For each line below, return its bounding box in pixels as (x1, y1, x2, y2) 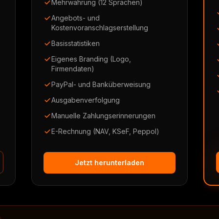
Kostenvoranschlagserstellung (51, 23, 148, 32)
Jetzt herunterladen (75, 158, 144, 167)
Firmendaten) (51, 65, 94, 73)
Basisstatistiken (51, 39, 100, 47)
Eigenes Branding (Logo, (51, 55, 131, 63)
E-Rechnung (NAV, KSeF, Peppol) (51, 127, 159, 135)
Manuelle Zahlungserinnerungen (51, 111, 155, 120)
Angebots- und (51, 14, 100, 22)
